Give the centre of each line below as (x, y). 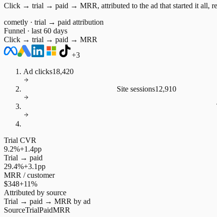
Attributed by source (35, 192)
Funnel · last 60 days (36, 31)
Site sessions (136, 89)
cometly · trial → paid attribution (54, 22)
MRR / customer (29, 175)
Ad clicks (38, 71)
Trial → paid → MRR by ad (47, 201)
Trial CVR (20, 140)
